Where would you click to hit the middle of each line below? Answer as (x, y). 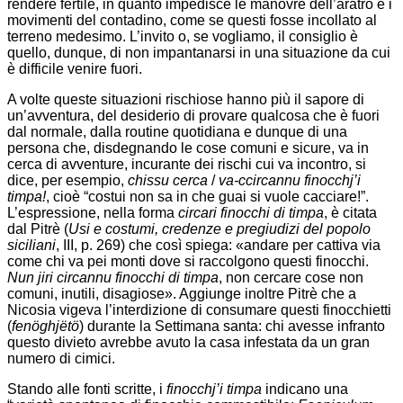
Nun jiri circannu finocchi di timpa (113, 277)
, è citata (350, 212)
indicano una (305, 389)
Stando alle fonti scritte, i (87, 389)
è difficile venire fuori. (75, 68)
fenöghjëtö (45, 326)
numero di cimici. (61, 358)
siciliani (31, 245)
